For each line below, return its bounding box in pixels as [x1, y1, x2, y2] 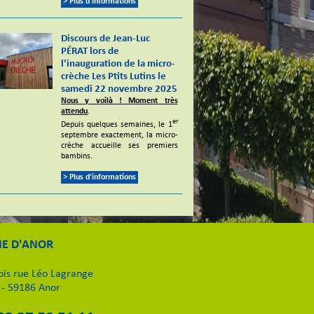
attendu [61, 107, 88, 116]
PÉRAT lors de [61, 46, 120, 57]
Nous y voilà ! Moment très [61, 96, 178, 105]
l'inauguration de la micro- [61, 58, 176, 69]
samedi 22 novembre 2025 [61, 83, 178, 95]
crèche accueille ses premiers [61, 141, 178, 150]
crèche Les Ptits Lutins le [61, 71, 167, 82]
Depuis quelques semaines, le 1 [61, 120, 172, 129]
